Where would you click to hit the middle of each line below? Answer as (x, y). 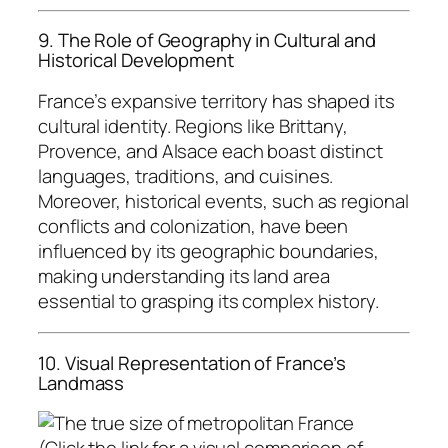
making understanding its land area (184, 275)
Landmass (81, 382)
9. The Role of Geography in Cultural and (207, 40)
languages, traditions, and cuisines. (186, 175)
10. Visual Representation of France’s (192, 362)
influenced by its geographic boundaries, (208, 250)
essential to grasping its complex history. (208, 300)
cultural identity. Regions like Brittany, (193, 125)
